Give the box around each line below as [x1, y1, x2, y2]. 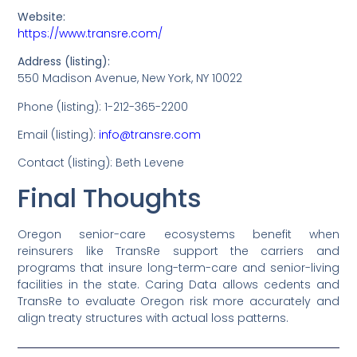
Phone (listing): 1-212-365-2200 [18, 98, 189, 115]
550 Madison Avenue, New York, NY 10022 [18, 70, 243, 87]
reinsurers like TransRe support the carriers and [18, 242, 339, 259]
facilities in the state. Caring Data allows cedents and [18, 276, 339, 292]
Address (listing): [18, 53, 111, 70]
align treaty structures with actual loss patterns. [18, 309, 289, 326]
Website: [18, 8, 66, 25]
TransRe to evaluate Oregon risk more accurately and [18, 292, 339, 309]
